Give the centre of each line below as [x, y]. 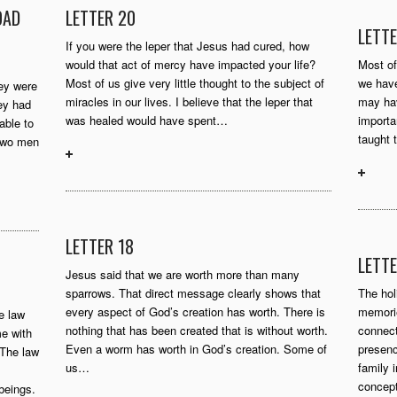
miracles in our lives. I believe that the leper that [189, 101]
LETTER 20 [101, 18]
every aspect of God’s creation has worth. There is [195, 311]
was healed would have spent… [147, 120]
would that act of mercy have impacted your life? [191, 64]
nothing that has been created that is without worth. [197, 330]
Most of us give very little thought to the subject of [195, 83]
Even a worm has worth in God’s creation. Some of [196, 349]
